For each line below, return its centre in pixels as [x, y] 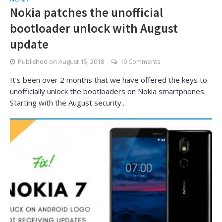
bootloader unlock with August [94, 28]
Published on [38, 62]
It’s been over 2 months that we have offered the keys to [109, 80]
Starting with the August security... [68, 103]
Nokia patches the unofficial [86, 12]
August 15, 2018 [81, 62]
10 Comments [140, 62]
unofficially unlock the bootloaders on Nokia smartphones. [108, 91]
